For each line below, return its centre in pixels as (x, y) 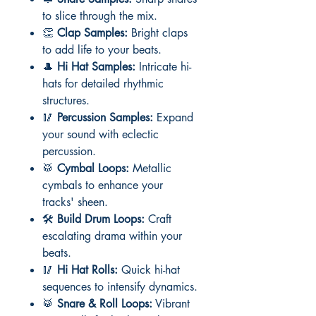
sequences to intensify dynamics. (120, 287)
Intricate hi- (163, 67)
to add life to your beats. (102, 50)
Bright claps (158, 33)
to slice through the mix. (100, 16)
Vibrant (171, 304)
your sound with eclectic (101, 134)
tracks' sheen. (75, 202)
